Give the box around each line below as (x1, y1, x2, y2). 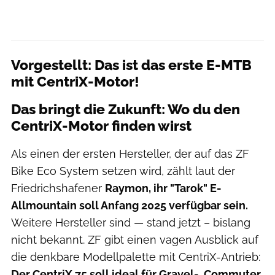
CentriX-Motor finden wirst (11, 118, 192, 134)
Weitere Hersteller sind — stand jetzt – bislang (11, 216, 250, 230)
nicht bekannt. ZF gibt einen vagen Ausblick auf (11, 233, 258, 247)
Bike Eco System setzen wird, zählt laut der (11, 165, 235, 178)
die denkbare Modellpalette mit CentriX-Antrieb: (11, 250, 260, 264)
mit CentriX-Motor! (11, 74, 139, 90)
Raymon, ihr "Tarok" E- (105, 182, 222, 195)
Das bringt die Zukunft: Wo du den (11, 101, 240, 118)
